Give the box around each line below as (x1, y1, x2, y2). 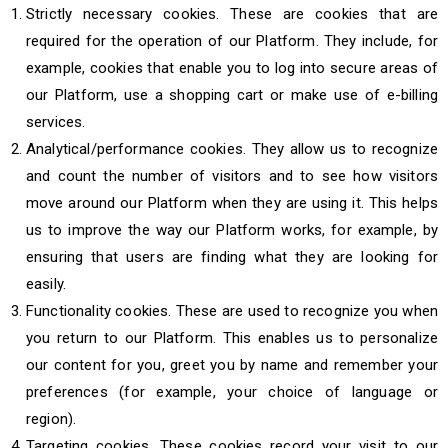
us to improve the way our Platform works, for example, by (26, 221, 438, 239)
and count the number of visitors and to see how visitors (26, 167, 438, 185)
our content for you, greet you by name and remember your (26, 356, 438, 374)
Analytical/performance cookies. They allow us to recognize (26, 140, 438, 158)
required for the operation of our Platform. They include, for (26, 32, 438, 50)
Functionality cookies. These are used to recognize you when (26, 302, 438, 320)
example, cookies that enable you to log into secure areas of (26, 59, 438, 77)
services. (26, 113, 86, 131)
